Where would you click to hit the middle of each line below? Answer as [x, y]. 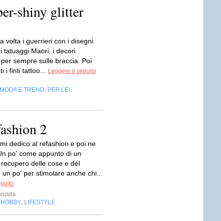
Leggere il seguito [72, 71]
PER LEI [59, 90]
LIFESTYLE [40, 202]
